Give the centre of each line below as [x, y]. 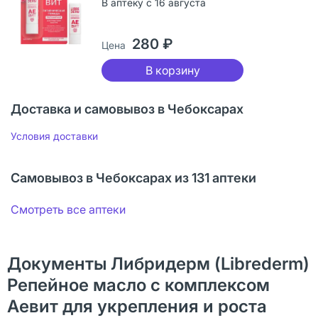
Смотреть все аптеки [68, 209]
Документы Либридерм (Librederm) [158, 263]
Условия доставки [54, 136]
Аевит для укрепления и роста [137, 306]
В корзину [172, 70]
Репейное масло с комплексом [138, 285]
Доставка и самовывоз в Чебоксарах [127, 109]
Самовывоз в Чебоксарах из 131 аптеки [133, 177]
